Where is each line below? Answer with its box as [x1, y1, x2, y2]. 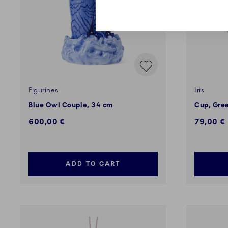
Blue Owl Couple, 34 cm [28, 101, 113, 110]
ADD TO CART [66, 160, 121, 168]
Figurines [28, 86, 59, 95]
